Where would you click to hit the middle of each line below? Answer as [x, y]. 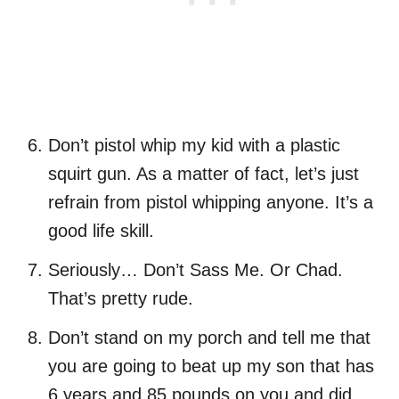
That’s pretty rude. [121, 299]
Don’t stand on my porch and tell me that [209, 338]
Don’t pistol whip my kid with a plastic [194, 146]
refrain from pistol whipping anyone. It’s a [211, 203]
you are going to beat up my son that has [211, 366]
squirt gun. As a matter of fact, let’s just [204, 174]
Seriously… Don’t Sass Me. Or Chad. [195, 270]
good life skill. [101, 231]
